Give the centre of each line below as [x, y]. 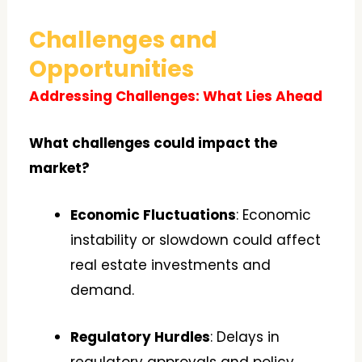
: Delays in [245, 337]
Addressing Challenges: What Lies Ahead [176, 96]
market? [60, 168]
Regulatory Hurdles [141, 337]
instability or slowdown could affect [196, 240]
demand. [103, 290]
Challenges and [124, 40]
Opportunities [112, 69]
